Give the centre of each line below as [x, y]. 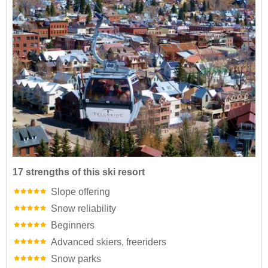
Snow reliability [83, 209]
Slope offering [80, 192]
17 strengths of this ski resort [79, 172]
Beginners [73, 226]
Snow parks [76, 259]
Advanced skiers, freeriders [109, 242]
